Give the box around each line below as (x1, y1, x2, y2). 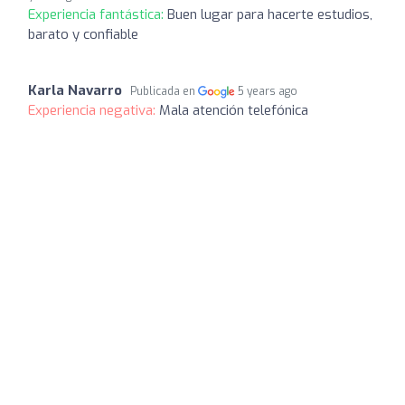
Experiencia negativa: (28, 100, 159, 119)
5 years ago (238, 83, 298, 99)
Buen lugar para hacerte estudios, (167, 5, 372, 24)
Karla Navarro (28, 80, 122, 99)
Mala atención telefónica (159, 100, 308, 119)
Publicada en (130, 83, 198, 99)
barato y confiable (28, 24, 138, 43)
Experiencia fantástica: (28, 5, 167, 24)
